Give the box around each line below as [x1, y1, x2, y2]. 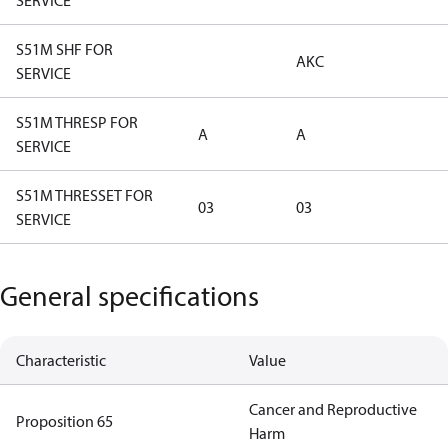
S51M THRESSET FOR [16, 185, 153, 205]
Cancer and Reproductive [248, 399, 417, 419]
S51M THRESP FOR [16, 112, 138, 132]
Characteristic [16, 350, 106, 370]
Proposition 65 [16, 411, 113, 431]
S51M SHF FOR [16, 39, 113, 59]
